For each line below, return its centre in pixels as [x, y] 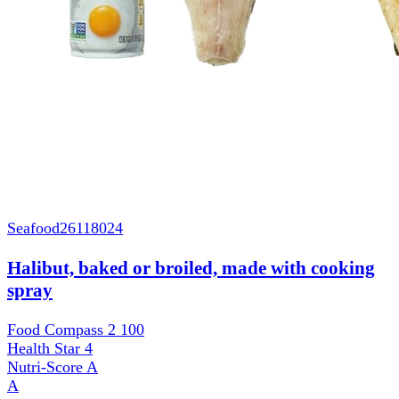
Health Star [46, 348]
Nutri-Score [47, 366]
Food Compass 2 [64, 329]
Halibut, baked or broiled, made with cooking [191, 268]
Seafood [33, 228]
